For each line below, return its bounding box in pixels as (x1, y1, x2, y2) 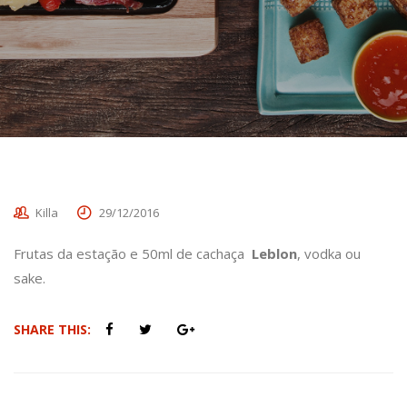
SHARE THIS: (14, 321, 91, 338)
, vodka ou (297, 244, 361, 263)
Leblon (252, 244, 297, 263)
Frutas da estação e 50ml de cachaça (14, 244, 252, 263)
